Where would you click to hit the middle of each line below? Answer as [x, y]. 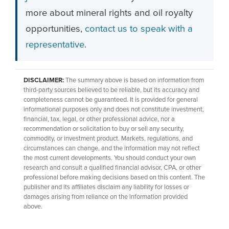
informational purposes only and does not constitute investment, [114, 110]
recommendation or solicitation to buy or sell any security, [104, 129]
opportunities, [55, 29]
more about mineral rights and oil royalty [109, 13]
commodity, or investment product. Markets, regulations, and [108, 139]
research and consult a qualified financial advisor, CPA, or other [112, 168]
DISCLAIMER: [44, 81]
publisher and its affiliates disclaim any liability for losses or [106, 187]
